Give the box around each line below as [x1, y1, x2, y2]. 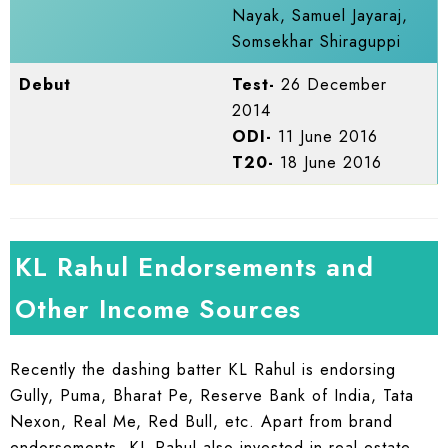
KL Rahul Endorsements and [15, 247, 374, 286]
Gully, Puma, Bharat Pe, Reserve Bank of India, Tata [10, 383, 414, 407]
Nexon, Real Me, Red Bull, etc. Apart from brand [10, 409, 393, 433]
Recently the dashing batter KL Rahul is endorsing [10, 357, 396, 381]
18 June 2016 [274, 151, 383, 175]
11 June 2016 [272, 125, 379, 149]
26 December [275, 73, 388, 97]
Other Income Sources [15, 289, 301, 328]
